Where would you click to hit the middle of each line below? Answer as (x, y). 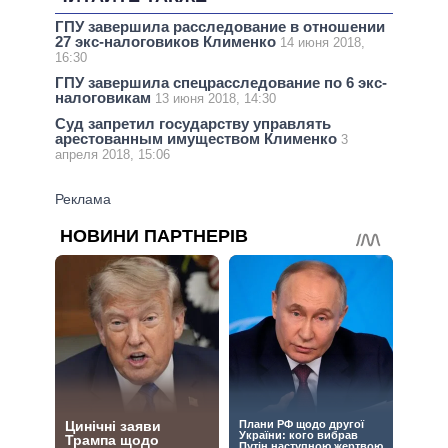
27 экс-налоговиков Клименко (167, 41)
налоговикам (105, 98)
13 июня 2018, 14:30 (215, 99)
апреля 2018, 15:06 (112, 155)
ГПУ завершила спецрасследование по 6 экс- (221, 83)
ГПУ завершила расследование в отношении (220, 26)
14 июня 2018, (322, 42)
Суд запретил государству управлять (193, 124)
